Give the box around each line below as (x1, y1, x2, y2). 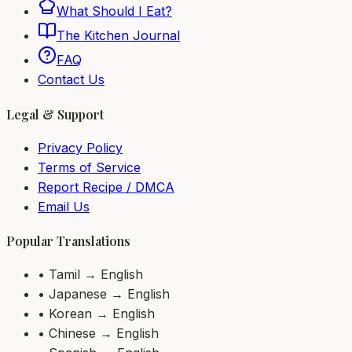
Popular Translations (6, 233, 130, 250)
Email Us (38, 198, 90, 214)
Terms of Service (38, 159, 141, 175)
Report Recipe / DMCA (38, 178, 174, 195)
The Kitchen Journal (57, 27, 180, 44)
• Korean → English (38, 306, 155, 322)
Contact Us (38, 71, 104, 88)
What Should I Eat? (57, 3, 172, 20)
